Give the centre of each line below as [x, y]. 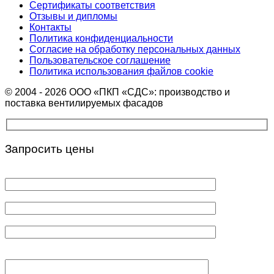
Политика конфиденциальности [101, 39]
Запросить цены [50, 149]
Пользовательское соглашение [100, 61]
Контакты [50, 28]
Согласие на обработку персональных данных [135, 50]
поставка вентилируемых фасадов [84, 103]
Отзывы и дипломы [73, 17]
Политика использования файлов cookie [121, 72]
